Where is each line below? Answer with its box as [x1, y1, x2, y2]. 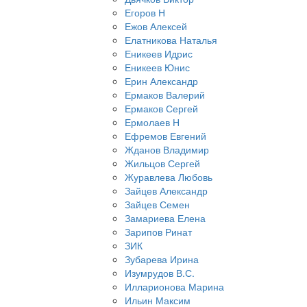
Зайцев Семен [125, 197, 190, 212]
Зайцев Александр [125, 184, 208, 198]
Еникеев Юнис [125, 60, 190, 75]
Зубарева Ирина [125, 252, 199, 267]
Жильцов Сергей [125, 156, 200, 171]
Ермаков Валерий [125, 88, 205, 102]
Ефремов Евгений [125, 129, 206, 143]
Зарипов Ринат [125, 225, 192, 239]
